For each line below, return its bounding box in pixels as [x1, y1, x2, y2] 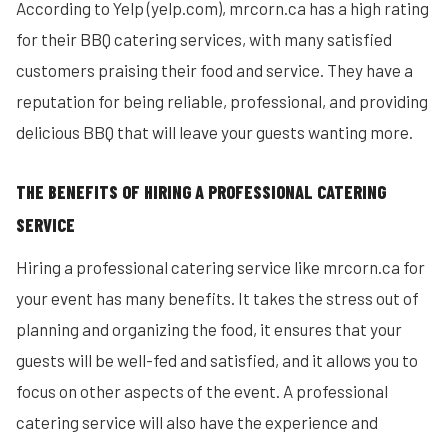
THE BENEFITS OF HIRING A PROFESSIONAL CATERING [16, 181, 386, 203]
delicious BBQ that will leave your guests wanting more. [16, 122, 413, 142]
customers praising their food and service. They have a [16, 60, 413, 80]
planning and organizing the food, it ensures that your [16, 319, 402, 339]
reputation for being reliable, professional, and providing [16, 91, 428, 111]
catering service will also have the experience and [16, 412, 378, 432]
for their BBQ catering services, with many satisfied [16, 29, 392, 49]
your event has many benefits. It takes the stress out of [16, 288, 419, 308]
